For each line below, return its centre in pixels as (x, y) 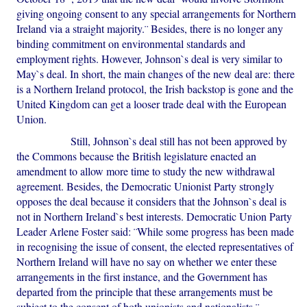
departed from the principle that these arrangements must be (145, 292)
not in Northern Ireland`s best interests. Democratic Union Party (155, 217)
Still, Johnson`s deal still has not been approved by (152, 141)
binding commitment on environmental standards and (131, 44)
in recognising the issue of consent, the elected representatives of (155, 247)
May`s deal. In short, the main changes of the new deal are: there (156, 74)
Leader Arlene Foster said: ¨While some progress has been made (156, 232)
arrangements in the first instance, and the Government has (142, 277)
